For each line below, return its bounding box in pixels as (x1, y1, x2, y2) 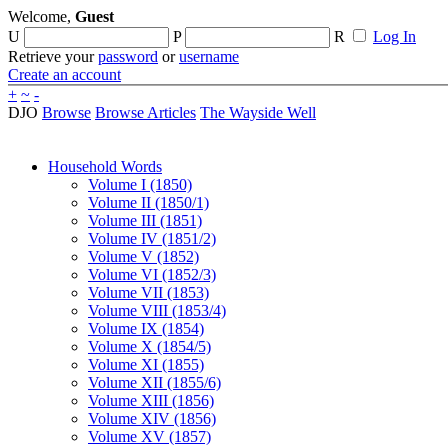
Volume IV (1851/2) (88, 230, 216, 247)
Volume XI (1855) (88, 356, 204, 373)
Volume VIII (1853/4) (88, 302, 226, 319)
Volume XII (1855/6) (88, 374, 221, 391)
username (179, 48, 239, 65)
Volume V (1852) (88, 248, 199, 265)
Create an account (8, 66, 121, 83)
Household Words (48, 158, 162, 175)
